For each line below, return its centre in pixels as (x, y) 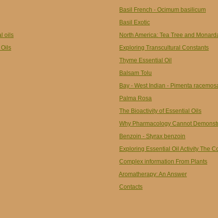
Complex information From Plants (163, 162)
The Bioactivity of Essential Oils (160, 111)
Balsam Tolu (136, 73)
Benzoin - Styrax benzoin (152, 136)
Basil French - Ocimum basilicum (163, 10)
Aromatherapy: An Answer (153, 174)
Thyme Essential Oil (145, 60)
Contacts (131, 187)
